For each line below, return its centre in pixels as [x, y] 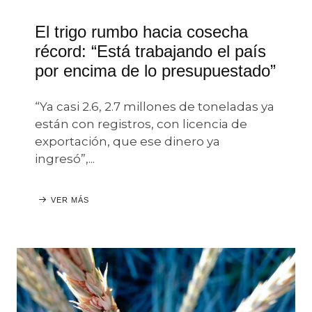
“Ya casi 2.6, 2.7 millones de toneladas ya [155, 107]
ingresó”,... [65, 159]
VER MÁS [70, 200]
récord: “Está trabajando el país [150, 51]
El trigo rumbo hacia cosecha [141, 32]
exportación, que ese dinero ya [127, 141]
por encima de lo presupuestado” [155, 71]
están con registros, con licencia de [141, 124]
